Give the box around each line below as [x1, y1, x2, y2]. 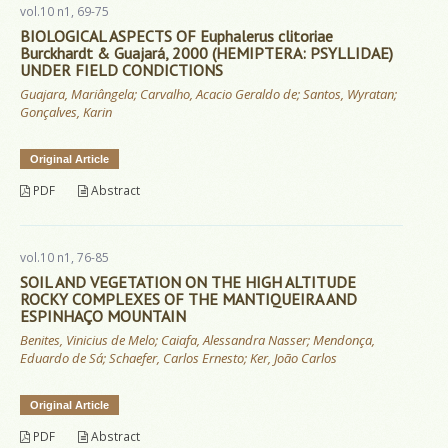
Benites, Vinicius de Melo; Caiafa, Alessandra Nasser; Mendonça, [20, 331, 375, 350]
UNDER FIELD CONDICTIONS [20, 60, 223, 81]
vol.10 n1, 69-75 [20, 3, 109, 21]
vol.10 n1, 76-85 [20, 249, 109, 267]
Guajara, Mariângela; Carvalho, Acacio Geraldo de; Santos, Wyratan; [20, 85, 397, 104]
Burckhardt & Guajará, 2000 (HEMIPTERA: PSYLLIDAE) [20, 43, 393, 64]
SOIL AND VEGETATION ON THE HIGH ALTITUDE [20, 272, 356, 293]
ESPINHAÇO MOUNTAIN [20, 306, 186, 327]
